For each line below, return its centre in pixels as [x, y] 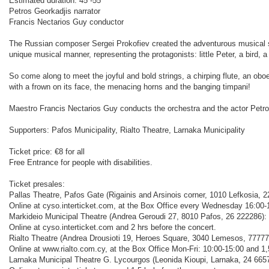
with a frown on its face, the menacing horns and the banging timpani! [130, 86]
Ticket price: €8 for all [47, 151]
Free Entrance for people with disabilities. [81, 162]
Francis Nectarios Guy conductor [66, 22]
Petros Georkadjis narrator [55, 11]
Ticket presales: [37, 184]
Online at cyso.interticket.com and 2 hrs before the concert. [113, 227]
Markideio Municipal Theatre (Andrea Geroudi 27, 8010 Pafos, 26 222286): [138, 216]
